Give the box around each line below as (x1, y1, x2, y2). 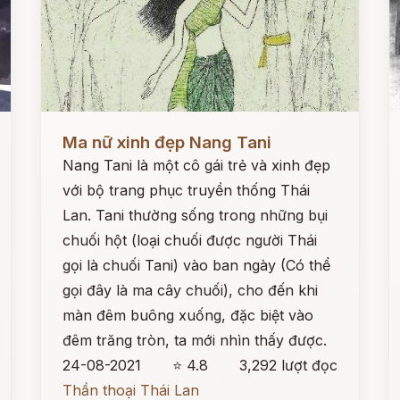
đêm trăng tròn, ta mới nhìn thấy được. (62, 331, 328, 349)
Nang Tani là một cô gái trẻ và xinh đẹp (62, 156, 331, 174)
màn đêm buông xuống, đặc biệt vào (62, 306, 314, 324)
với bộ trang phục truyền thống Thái (62, 181, 311, 199)
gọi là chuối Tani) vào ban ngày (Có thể (62, 256, 331, 274)
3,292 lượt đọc (238, 356, 337, 374)
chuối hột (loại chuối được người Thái (62, 231, 318, 249)
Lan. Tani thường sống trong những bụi (62, 206, 329, 224)
